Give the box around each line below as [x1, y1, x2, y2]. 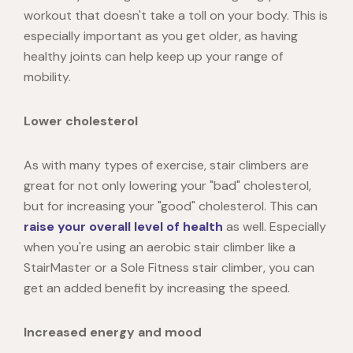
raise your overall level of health [24, 218, 223, 236]
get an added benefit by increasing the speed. [24, 280, 290, 297]
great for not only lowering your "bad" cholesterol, [24, 177, 311, 195]
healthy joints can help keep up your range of [24, 48, 283, 65]
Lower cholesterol [24, 113, 138, 130]
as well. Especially [223, 218, 326, 236]
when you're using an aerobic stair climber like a [24, 239, 295, 256]
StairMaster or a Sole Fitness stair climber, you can [24, 259, 314, 277]
